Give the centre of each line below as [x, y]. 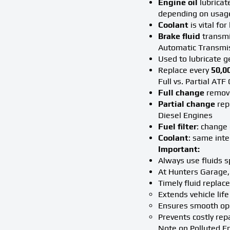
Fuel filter [177, 126]
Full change [181, 92]
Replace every [185, 70]
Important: [179, 149]
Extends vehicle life [194, 194]
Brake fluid [179, 36]
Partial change [187, 104]
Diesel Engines [185, 115]
